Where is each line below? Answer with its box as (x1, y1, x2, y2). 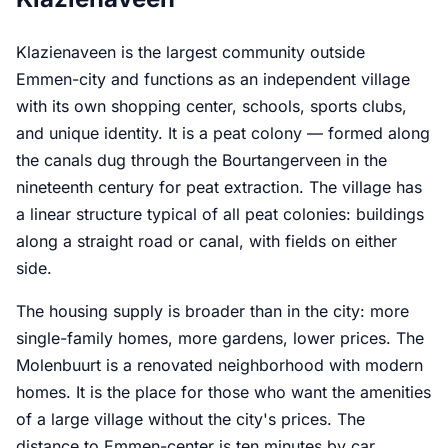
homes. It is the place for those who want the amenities (16, 382, 431, 403)
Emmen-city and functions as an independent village (16, 69, 410, 90)
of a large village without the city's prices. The (16, 409, 365, 430)
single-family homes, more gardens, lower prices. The (16, 328, 424, 349)
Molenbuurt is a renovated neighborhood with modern (16, 355, 423, 376)
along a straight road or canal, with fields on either (16, 231, 397, 252)
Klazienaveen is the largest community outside (16, 42, 365, 63)
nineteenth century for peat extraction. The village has (16, 177, 422, 198)
